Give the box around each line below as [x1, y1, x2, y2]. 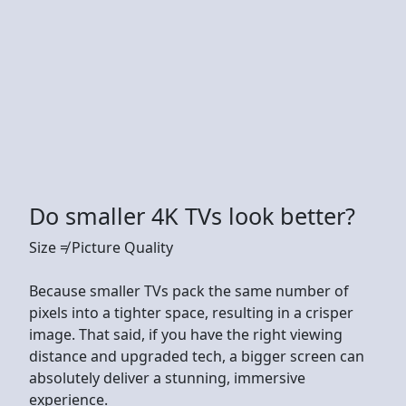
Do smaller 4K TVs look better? [29, 199, 355, 231]
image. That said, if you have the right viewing [29, 324, 343, 344]
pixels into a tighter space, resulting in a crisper [29, 302, 353, 323]
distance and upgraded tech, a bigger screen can [29, 345, 364, 366]
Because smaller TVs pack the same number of [29, 280, 349, 301]
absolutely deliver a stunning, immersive [29, 367, 305, 388]
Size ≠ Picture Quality [29, 237, 173, 257]
